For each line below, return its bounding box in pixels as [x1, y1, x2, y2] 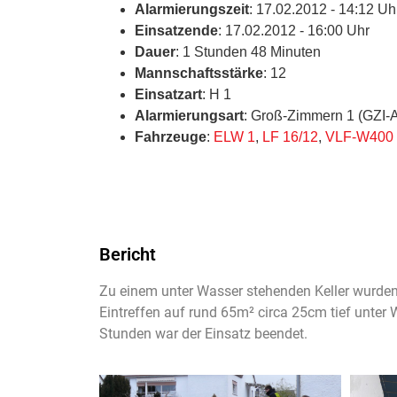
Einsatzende [135, 22, 218, 38]
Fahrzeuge [135, 128, 206, 144]
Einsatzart [135, 86, 202, 102]
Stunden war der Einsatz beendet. [99, 324, 307, 342]
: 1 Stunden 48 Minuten [175, 43, 321, 59]
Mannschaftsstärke [135, 65, 263, 81]
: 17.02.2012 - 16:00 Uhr [218, 22, 370, 38]
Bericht [99, 243, 156, 265]
